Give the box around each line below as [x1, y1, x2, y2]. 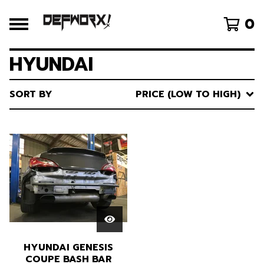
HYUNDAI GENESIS [24, 240, 113, 255]
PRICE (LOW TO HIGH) [136, 87, 240, 101]
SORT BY [9, 87, 52, 101]
